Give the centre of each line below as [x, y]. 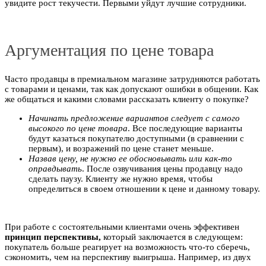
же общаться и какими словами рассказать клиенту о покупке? [127, 99]
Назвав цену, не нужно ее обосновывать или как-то [130, 158]
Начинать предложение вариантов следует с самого [134, 118]
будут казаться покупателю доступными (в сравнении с [136, 138]
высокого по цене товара [78, 128]
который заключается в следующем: [172, 237]
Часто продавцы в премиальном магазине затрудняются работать [132, 79]
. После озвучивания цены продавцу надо [162, 168]
